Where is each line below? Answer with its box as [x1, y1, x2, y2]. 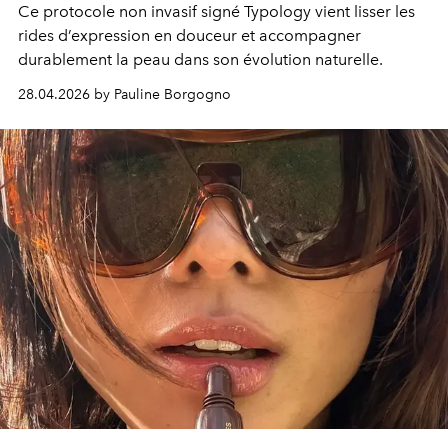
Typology [244, 2, 311, 22]
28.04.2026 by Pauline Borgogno [18, 86, 231, 104]
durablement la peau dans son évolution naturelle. [18, 50, 383, 70]
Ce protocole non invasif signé [18, 2, 244, 22]
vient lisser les [311, 2, 415, 22]
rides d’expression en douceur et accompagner [18, 26, 361, 46]
